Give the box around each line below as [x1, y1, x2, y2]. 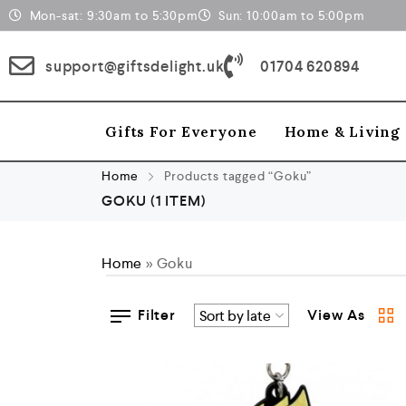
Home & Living [284, 122, 401, 140]
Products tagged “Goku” [159, 168, 313, 184]
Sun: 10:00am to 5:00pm [218, 6, 365, 24]
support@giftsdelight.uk [45, 55, 225, 76]
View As [306, 305, 365, 324]
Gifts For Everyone [105, 122, 257, 140]
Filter [138, 305, 176, 324]
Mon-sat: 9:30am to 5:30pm [29, 6, 198, 24]
